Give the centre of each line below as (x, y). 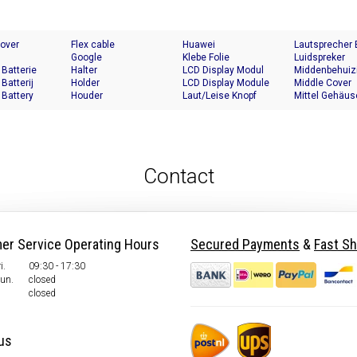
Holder (85, 83)
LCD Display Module (226, 83)
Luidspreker (320, 58)
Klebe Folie (206, 58)
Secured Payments (245, 245)
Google (86, 58)
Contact (178, 177)
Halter (84, 71)
